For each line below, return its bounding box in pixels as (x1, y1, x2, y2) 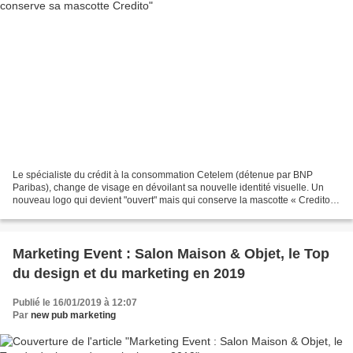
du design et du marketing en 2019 (13, 266, 245, 282)
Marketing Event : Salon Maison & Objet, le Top (13, 246, 329, 262)
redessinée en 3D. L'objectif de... (13, 207, 152, 219)
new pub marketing (31, 310, 116, 321)
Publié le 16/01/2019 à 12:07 (13, 297, 137, 309)
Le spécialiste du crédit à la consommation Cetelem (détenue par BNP (13, 169, 313, 181)
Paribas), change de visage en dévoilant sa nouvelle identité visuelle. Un (13, 182, 324, 194)
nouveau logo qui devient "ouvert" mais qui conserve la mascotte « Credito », (13, 195, 340, 206)
